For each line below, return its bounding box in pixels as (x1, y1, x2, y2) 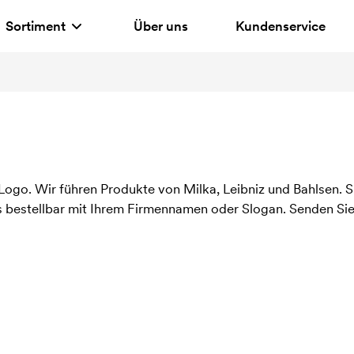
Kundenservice (235, 17, 326, 35)
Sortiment (5, 17, 66, 35)
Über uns (133, 17, 188, 35)
